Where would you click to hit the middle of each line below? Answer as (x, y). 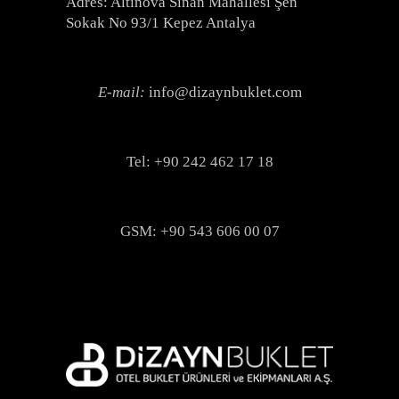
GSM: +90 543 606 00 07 (199, 232)
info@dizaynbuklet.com (225, 93)
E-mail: (123, 93)
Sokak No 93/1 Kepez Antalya (161, 23)
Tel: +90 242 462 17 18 (199, 162)
